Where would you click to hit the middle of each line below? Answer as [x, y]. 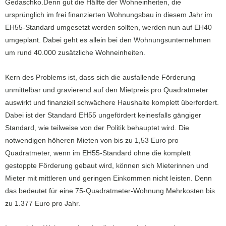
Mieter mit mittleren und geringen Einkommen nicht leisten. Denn [108, 178]
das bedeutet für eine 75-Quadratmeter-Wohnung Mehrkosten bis [110, 191]
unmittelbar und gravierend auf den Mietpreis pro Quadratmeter [107, 90]
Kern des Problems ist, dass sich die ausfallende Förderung [100, 77]
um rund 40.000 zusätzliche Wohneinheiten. [75, 52]
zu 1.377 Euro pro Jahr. [43, 203]
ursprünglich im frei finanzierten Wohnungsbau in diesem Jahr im [109, 15]
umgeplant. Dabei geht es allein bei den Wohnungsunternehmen [108, 40]
